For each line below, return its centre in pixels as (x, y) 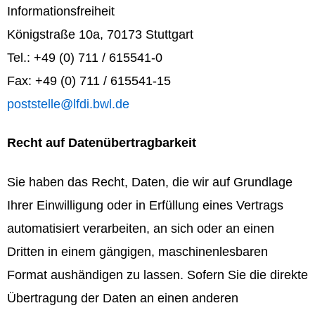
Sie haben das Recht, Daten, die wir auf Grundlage (150, 182)
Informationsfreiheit (61, 12)
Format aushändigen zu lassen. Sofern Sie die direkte (157, 275)
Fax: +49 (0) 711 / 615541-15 (89, 81)
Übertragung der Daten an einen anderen (123, 298)
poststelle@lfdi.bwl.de (68, 104)
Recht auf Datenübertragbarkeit (102, 143)
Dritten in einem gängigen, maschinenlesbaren (137, 251)
